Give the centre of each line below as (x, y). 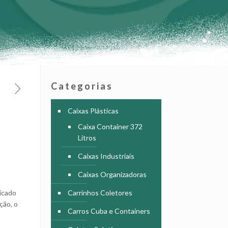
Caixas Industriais (106, 156)
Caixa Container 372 (110, 126)
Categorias (82, 86)
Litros (87, 138)
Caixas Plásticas (93, 111)
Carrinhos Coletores (100, 193)
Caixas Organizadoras (112, 174)
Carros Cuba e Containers (109, 211)
